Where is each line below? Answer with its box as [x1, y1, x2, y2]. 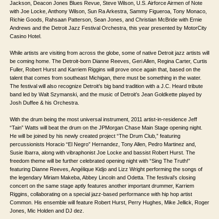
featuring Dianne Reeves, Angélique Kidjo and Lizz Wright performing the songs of [10, 166, 202, 173]
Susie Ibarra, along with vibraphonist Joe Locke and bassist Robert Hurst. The [10, 150, 195, 156]
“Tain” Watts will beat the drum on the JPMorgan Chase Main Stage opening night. [10, 125, 202, 131]
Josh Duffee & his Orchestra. [10, 100, 79, 106]
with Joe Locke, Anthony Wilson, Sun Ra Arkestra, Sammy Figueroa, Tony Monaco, [10, 8, 207, 15]
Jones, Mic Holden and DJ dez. [10, 208, 84, 214]
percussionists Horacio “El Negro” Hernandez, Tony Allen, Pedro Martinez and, [10, 141, 196, 148]
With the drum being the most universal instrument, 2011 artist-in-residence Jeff [10, 116, 197, 123]
